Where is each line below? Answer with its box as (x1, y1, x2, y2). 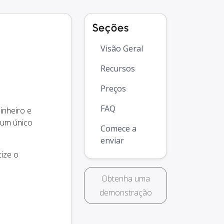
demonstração (99, 187, 152, 198)
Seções (92, 21, 129, 35)
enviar (100, 135, 124, 146)
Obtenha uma (101, 173, 150, 184)
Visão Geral (100, 43, 143, 54)
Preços (100, 83, 126, 94)
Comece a (100, 123, 136, 134)
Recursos (100, 63, 135, 74)
